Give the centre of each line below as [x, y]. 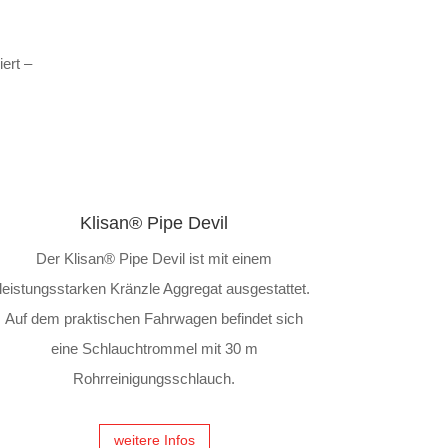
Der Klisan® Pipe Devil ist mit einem [154, 258]
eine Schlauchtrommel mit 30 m [154, 348]
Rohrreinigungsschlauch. [154, 378]
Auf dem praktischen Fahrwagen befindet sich [154, 318]
